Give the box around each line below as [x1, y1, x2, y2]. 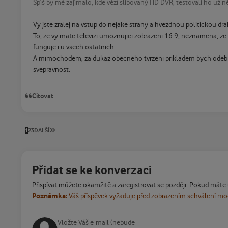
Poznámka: [32, 191, 67, 201]
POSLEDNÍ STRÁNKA [55, 127, 108, 134]
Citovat [32, 92, 54, 100]
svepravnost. [33, 66, 70, 74]
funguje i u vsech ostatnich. [33, 43, 116, 52]
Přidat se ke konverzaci [32, 163, 152, 177]
